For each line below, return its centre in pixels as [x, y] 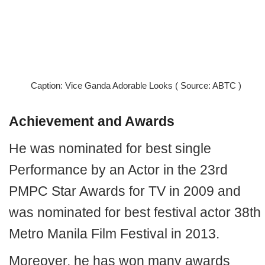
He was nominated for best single [110, 148]
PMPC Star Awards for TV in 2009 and [125, 191]
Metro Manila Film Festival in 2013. [114, 233]
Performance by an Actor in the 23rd [118, 169]
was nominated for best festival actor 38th [135, 212]
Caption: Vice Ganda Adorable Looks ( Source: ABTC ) [136, 86]
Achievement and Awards [92, 121]
